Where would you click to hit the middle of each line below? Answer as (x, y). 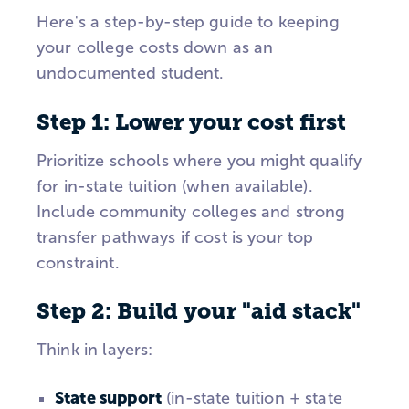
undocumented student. (133, 73)
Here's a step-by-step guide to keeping (188, 21)
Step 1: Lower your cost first (191, 122)
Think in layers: (95, 350)
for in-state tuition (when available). (175, 186)
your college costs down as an (155, 47)
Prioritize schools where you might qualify (199, 160)
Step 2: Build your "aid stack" (199, 312)
